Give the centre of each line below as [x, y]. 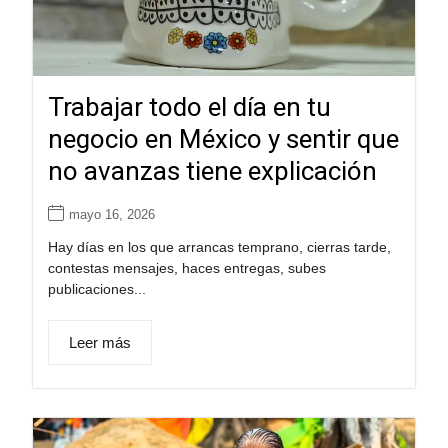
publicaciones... [96, 289]
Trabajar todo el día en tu [189, 107]
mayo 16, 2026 [111, 215]
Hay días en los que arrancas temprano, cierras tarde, [219, 247]
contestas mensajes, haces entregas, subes [186, 268]
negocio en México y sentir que [223, 139]
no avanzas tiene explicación [212, 171]
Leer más [99, 343]
